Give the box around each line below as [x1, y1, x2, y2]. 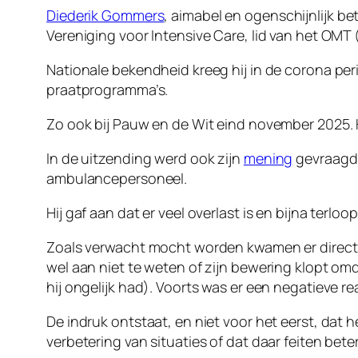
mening [243, 149, 293, 169]
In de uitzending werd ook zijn [46, 149, 244, 169]
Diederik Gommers [46, 6, 165, 26]
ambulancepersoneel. [46, 169, 188, 189]
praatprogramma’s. [46, 80, 169, 100]
